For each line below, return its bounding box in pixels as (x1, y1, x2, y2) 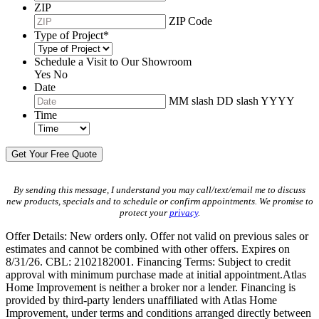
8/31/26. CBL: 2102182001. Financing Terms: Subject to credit (6, 256, 291, 268)
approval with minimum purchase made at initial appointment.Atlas (6, 268, 306, 281)
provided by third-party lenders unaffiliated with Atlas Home (6, 294, 277, 307)
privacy (169, 207, 198, 219)
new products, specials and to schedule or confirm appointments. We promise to (6, 196, 313, 207)
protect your (119, 207, 169, 219)
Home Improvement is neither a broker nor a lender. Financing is (6, 281, 296, 294)
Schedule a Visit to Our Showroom (34, 56, 192, 68)
